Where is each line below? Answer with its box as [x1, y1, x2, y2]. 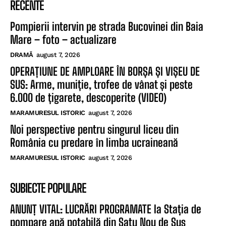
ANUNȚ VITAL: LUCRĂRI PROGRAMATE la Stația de [10, 202, 201, 216]
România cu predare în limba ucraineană [10, 135, 178, 149]
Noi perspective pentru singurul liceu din [10, 122, 179, 136]
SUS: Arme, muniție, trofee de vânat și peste [10, 77, 193, 91]
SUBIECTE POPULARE [10, 180, 86, 195]
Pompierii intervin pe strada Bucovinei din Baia [10, 19, 203, 33]
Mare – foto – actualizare [10, 32, 117, 46]
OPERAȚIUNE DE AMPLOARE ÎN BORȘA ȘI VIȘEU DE [10, 64, 200, 78]
